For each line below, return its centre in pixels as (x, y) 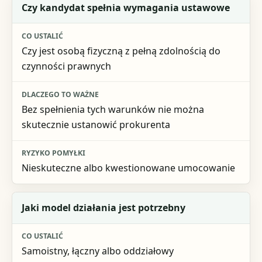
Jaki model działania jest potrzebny (103, 208)
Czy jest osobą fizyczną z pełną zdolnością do (121, 51)
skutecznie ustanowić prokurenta (96, 124)
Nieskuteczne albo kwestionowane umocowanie (128, 168)
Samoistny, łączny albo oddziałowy (97, 251)
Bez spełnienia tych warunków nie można (113, 109)
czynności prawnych (66, 66)
